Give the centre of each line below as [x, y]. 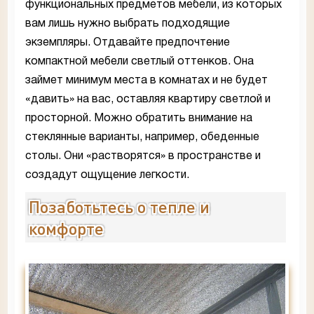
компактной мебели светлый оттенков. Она [139, 61]
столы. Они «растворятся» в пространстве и [143, 156]
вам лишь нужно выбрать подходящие [128, 23]
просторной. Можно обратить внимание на [139, 118]
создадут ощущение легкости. [107, 175]
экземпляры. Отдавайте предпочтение [128, 42]
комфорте [66, 228]
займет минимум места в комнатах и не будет [146, 80]
